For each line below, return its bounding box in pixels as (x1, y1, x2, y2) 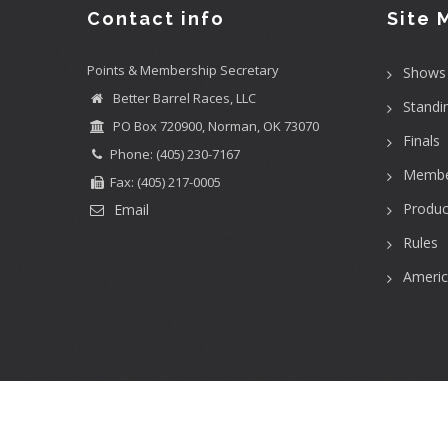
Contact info (87, 7, 225, 29)
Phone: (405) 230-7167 (110, 144, 240, 163)
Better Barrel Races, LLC (110, 88, 256, 107)
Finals (403, 130, 440, 150)
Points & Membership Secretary (87, 60, 279, 79)
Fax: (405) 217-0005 (110, 172, 221, 191)
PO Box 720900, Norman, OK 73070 (110, 116, 319, 135)
